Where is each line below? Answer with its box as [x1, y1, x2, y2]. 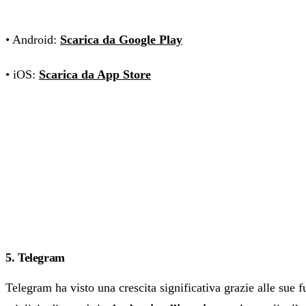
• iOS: [5, 68, 39, 82]
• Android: [5, 33, 60, 47]
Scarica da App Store [39, 68, 151, 82]
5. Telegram [5, 251, 66, 265]
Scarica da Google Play [60, 33, 182, 47]
